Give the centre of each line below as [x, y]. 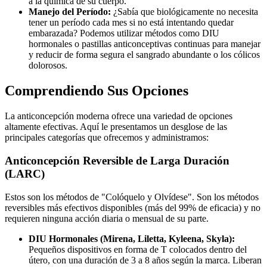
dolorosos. [48, 66]
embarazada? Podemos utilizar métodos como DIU [124, 33]
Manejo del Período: [70, 12]
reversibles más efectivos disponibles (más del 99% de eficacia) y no [133, 207]
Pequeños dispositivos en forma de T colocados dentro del [138, 249]
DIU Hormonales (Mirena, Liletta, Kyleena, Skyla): [132, 238]
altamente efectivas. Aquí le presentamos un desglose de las [116, 127]
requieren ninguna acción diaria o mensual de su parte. [107, 218]
